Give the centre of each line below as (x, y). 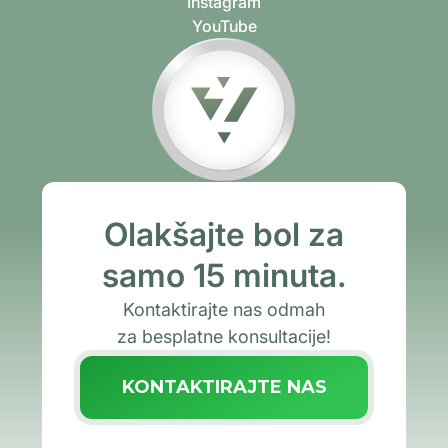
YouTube (224, 25)
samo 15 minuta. (224, 275)
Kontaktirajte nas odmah (224, 309)
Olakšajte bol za (224, 234)
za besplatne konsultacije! (224, 336)
